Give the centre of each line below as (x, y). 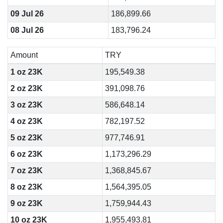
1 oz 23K (26, 72)
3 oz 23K (26, 105)
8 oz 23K (26, 187)
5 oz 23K (26, 138)
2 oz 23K (26, 88)
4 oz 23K (26, 121)
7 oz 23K (26, 170)
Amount (24, 55)
